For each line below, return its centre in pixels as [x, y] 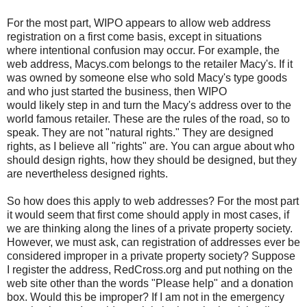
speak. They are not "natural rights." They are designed [140, 132]
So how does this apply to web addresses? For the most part [153, 201]
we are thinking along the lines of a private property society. [150, 228]
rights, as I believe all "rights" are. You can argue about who [151, 146]
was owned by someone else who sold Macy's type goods [147, 77]
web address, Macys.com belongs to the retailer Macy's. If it [150, 64]
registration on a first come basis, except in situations [134, 36]
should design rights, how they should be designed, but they [152, 160]
